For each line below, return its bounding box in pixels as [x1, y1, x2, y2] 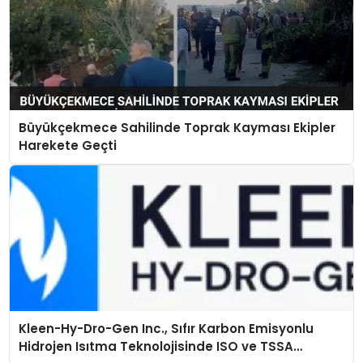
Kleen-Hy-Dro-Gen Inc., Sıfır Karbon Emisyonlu [19, 320, 314, 338]
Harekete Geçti [19, 136, 117, 154]
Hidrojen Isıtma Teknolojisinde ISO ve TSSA [19, 338, 294, 356]
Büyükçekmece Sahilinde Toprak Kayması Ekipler [19, 118, 336, 136]
